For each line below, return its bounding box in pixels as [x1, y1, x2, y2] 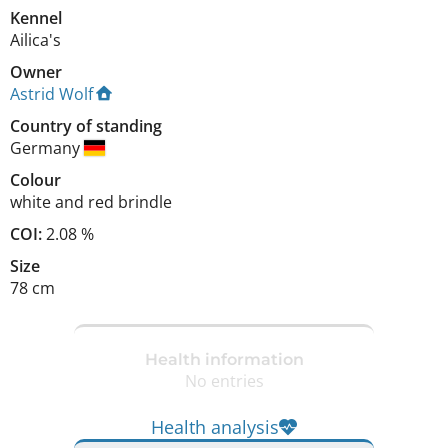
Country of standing [10, 114, 162, 137]
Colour [10, 168, 61, 191]
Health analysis [151, 414, 279, 439]
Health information [144, 350, 304, 369]
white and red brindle [10, 190, 172, 213]
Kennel [10, 6, 62, 29]
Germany [10, 136, 84, 159]
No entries [184, 370, 264, 392]
